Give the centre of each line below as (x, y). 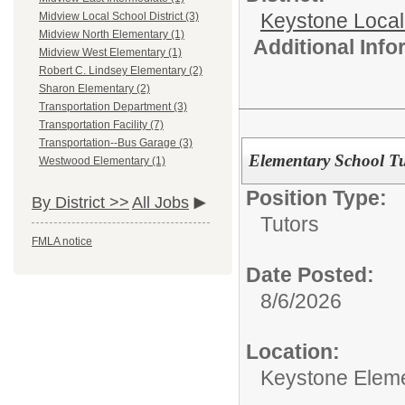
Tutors (290, 224)
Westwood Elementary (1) (102, 161)
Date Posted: (310, 274)
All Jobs (160, 203)
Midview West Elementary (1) (110, 53)
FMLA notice (62, 242)
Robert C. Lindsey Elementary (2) (121, 71)
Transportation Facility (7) (101, 125)
